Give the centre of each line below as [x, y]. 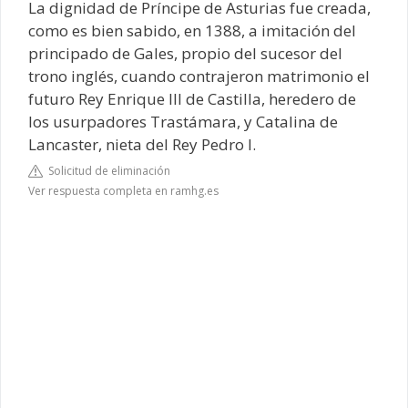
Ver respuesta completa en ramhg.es [123, 190]
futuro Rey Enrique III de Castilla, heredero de [192, 99]
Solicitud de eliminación [107, 170]
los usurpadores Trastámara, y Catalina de [183, 122]
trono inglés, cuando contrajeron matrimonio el [199, 76]
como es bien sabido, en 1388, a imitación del [192, 31]
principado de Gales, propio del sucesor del [185, 54]
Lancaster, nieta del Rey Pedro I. [142, 145]
